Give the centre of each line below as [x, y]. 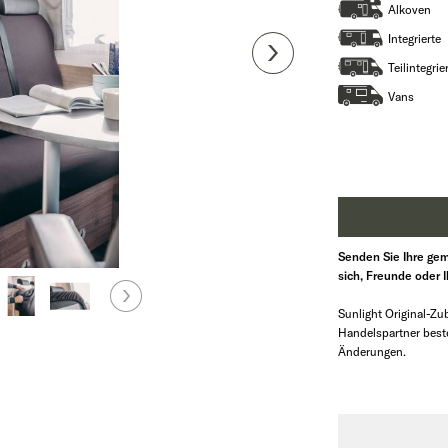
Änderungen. [372, 351]
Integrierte [415, 38]
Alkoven [410, 9]
